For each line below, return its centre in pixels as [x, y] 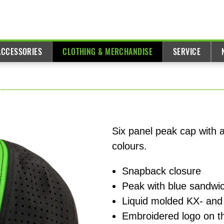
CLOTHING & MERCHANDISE [108, 52]
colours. [129, 146]
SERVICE [187, 52]
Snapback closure [161, 171]
